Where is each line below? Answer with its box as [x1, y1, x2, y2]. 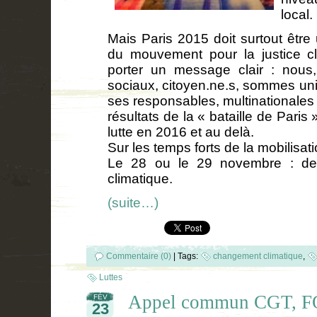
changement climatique [213, 250, 303, 261]
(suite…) [108, 195, 158, 210]
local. [281, 6, 313, 22]
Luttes [99, 272, 122, 282]
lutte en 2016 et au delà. [108, 124, 254, 139]
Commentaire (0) [106, 250, 171, 261]
